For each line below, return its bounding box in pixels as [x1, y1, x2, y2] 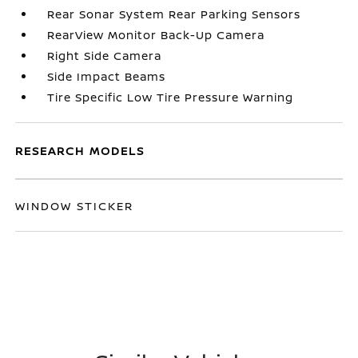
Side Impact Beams [47, 69, 166, 84]
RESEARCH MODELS [15, 143, 145, 158]
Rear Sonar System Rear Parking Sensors [47, 6, 301, 22]
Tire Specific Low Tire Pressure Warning [47, 89, 294, 105]
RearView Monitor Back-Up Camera [47, 27, 265, 42]
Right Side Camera [47, 48, 162, 63]
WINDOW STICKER [15, 198, 134, 213]
